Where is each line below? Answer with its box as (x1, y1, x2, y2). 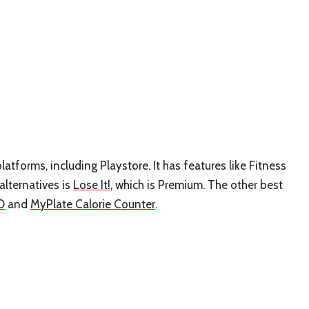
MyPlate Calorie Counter (30, 197, 155, 212)
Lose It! (73, 178, 110, 192)
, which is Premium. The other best (110, 178, 283, 192)
